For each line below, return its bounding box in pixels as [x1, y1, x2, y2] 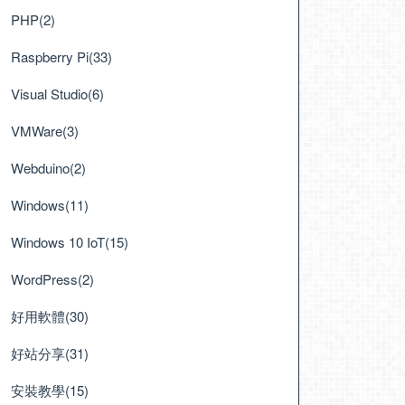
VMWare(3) [11, 121, 79, 140]
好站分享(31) [11, 344, 89, 363]
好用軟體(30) [11, 306, 89, 325]
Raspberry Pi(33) [11, 47, 112, 66]
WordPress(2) [11, 269, 94, 288]
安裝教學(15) [11, 381, 89, 400]
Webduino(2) [11, 158, 86, 177]
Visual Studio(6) [11, 84, 104, 103]
